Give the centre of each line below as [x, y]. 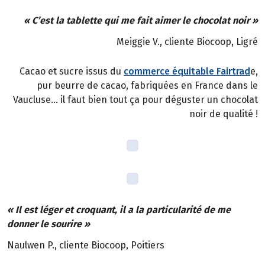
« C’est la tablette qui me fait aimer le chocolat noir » [141, 20]
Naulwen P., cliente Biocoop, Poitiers [86, 245]
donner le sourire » [49, 224]
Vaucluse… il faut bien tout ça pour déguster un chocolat [135, 99]
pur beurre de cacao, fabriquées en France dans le [147, 85]
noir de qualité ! [224, 114]
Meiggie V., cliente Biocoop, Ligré [187, 42]
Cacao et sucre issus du [72, 71]
